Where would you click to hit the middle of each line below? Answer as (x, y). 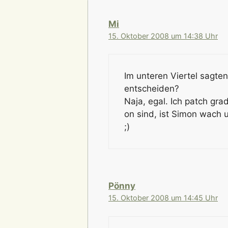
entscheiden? (152, 89)
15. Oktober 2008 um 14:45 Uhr (163, 198)
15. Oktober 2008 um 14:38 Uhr (163, 36)
